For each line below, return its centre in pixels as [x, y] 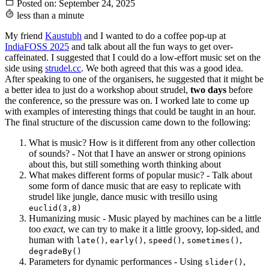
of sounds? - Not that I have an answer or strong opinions [137, 154]
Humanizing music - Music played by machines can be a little [145, 219]
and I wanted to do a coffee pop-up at [154, 36]
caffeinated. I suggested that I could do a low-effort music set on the [133, 58]
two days [208, 90]
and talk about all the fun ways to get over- [151, 47]
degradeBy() [55, 252]
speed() [165, 241]
